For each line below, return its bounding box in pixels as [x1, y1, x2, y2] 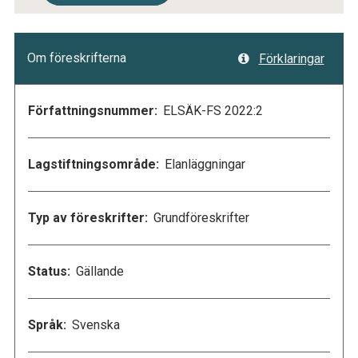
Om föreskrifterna [27, 50, 126, 66]
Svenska [68, 317, 120, 333]
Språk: [28, 317, 66, 333]
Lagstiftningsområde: [28, 157, 159, 173]
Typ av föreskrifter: [28, 210, 148, 226]
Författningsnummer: [28, 103, 157, 119]
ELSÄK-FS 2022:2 [159, 103, 263, 119]
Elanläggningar [161, 157, 245, 173]
